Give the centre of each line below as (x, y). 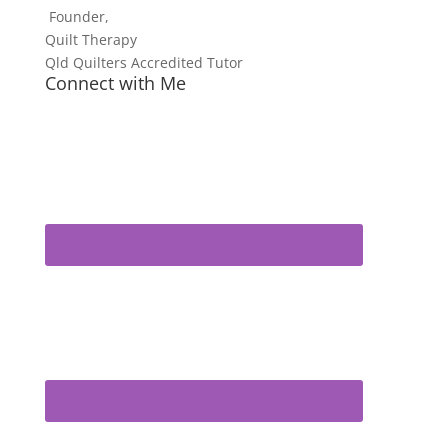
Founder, (76, 16)
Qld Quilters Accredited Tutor (143, 62)
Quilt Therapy (90, 39)
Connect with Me (115, 83)
